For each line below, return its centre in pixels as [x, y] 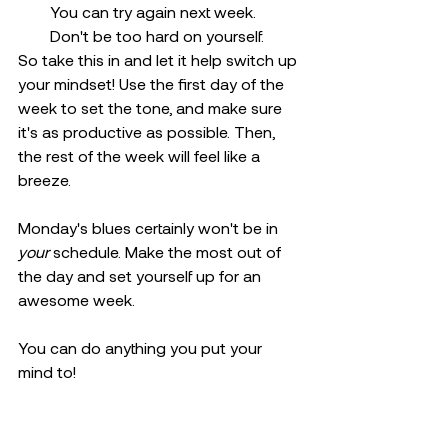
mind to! [47, 371]
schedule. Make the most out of [167, 251]
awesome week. [76, 299]
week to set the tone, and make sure [152, 107]
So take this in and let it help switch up [159, 59]
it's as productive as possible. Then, [148, 131]
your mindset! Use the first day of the [153, 83]
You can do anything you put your [142, 347]
